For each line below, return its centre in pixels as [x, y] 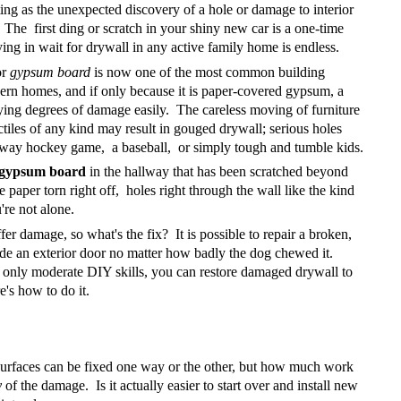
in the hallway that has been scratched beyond [219, 172]
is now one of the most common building [208, 72]
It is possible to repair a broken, [264, 234]
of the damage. [47, 385]
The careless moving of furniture [268, 109]
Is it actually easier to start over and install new [227, 385]
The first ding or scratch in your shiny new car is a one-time [174, 28]
